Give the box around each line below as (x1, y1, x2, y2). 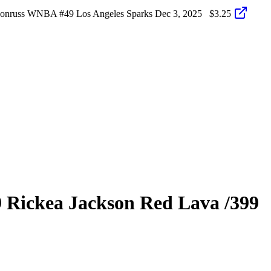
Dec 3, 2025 (155, 8, 202, 19)
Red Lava (135, 192, 220, 214)
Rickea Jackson (7, 192, 135, 214)
